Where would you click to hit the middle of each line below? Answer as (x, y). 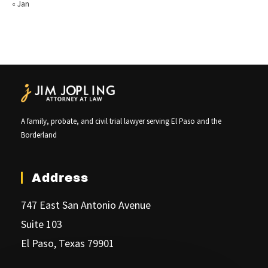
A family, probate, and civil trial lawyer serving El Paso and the (121, 121)
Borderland (39, 135)
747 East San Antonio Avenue (86, 205)
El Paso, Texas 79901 (68, 243)
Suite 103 (42, 224)
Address (60, 178)
